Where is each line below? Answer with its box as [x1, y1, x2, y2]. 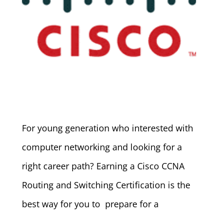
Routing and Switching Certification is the [21, 179, 190, 191]
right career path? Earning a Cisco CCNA [21, 160, 184, 172]
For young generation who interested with [21, 122, 193, 134]
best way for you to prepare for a [21, 198, 159, 210]
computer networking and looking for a [21, 141, 182, 153]
